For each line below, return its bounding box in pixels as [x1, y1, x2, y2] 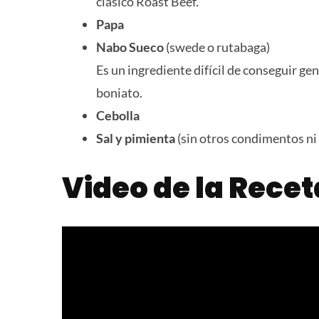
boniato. [96, 84, 142, 100]
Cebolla [96, 107, 140, 123]
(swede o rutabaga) [166, 38, 270, 55]
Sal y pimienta [96, 130, 175, 146]
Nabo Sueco [96, 38, 166, 55]
